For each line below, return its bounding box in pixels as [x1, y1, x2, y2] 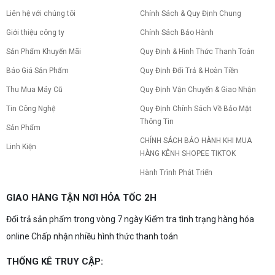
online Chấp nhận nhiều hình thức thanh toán [6, 231, 178, 242]
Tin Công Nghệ [6, 104, 55, 114]
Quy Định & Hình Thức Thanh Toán [140, 47, 255, 56]
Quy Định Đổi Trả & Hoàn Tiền [140, 66, 239, 76]
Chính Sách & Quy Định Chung [140, 9, 242, 18]
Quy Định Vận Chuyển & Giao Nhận [140, 85, 257, 95]
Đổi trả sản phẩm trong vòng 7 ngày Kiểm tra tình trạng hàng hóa [6, 214, 254, 225]
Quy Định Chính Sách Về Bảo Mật [140, 104, 252, 114]
